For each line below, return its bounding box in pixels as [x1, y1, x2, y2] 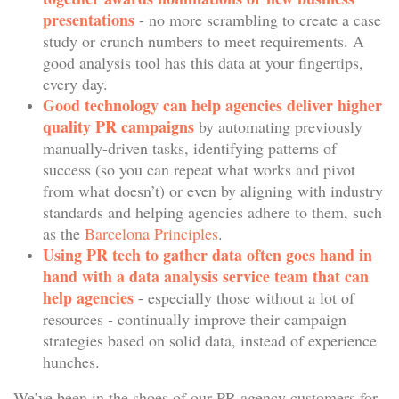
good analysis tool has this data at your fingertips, [42, 52, 363, 73]
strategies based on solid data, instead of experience [42, 330, 377, 351]
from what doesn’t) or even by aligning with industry [42, 180, 383, 201]
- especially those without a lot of [133, 287, 354, 308]
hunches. [42, 351, 100, 372]
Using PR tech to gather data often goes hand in [42, 243, 372, 266]
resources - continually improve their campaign [42, 308, 346, 330]
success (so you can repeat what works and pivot [42, 159, 355, 180]
